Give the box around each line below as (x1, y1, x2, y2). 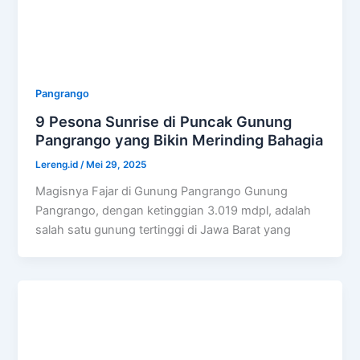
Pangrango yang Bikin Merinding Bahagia (35, 131, 324, 149)
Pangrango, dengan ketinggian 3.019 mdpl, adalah (35, 203, 312, 219)
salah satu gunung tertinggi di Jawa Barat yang (35, 223, 292, 238)
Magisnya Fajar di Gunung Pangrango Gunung (35, 184, 288, 199)
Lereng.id (35, 159, 81, 171)
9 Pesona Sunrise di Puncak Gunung (35, 112, 292, 131)
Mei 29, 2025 (86, 159, 147, 171)
